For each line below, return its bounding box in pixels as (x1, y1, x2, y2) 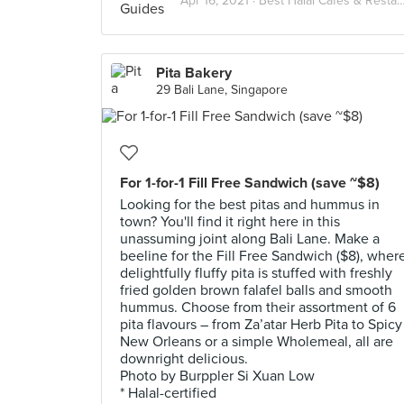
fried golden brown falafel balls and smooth (120, 281, 392, 299)
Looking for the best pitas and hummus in (120, 196, 380, 214)
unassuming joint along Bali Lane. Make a (120, 230, 380, 248)
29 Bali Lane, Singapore (156, 82, 288, 97)
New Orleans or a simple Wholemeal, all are (120, 333, 393, 351)
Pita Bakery (156, 64, 232, 82)
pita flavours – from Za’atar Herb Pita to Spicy (120, 316, 402, 334)
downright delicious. (120, 350, 248, 368)
